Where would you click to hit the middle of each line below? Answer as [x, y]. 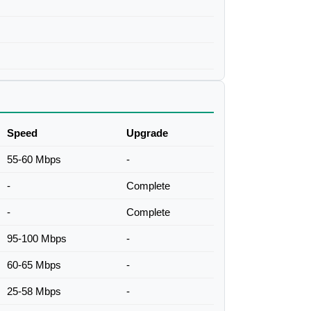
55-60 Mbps [34, 160]
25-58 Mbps [34, 292]
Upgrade [147, 133]
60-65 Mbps [34, 265]
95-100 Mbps [37, 239]
